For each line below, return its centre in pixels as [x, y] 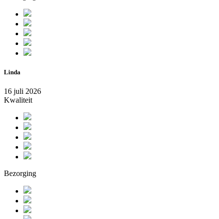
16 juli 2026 [22, 91]
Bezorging [20, 174]
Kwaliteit [18, 100]
